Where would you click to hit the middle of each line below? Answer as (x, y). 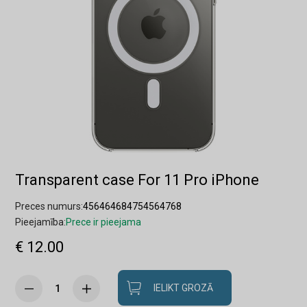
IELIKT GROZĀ (184, 288)
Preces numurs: (49, 206)
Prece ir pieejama (104, 222)
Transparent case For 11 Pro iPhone (137, 180)
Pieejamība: (41, 222)
